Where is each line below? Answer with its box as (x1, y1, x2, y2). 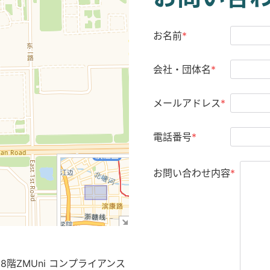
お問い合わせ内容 (153, 167, 230, 179)
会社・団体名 (153, 63, 211, 75)
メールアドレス (153, 97, 221, 109)
